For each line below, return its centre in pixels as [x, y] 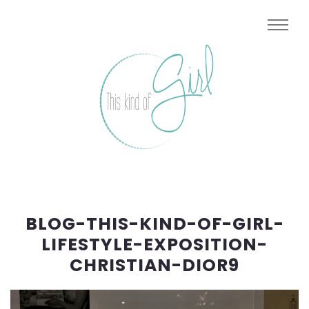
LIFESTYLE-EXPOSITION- [154, 245]
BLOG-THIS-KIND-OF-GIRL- [154, 224]
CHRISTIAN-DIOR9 [154, 265]
